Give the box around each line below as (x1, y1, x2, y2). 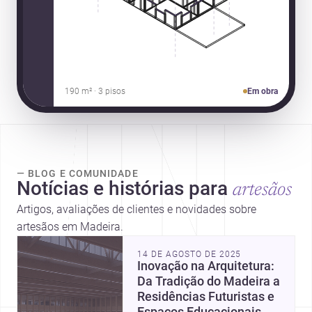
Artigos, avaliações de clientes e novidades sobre (17, 202, 256, 216)
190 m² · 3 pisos (64, 86, 125, 96)
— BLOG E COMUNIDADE (17, 167, 139, 179)
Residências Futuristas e (137, 289, 275, 304)
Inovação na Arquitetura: (137, 258, 275, 273)
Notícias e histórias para (17, 176, 228, 200)
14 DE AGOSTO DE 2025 (137, 249, 242, 259)
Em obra (247, 86, 279, 96)
